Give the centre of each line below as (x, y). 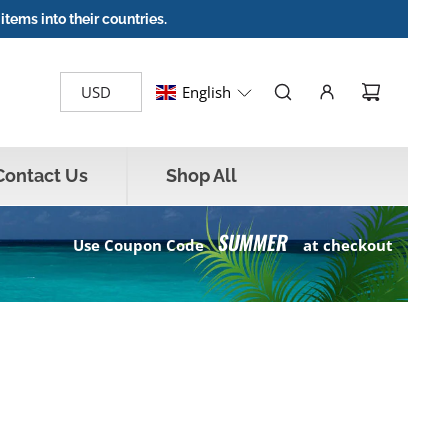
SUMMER (253, 241)
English (206, 92)
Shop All (201, 175)
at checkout (347, 244)
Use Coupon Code (140, 244)
